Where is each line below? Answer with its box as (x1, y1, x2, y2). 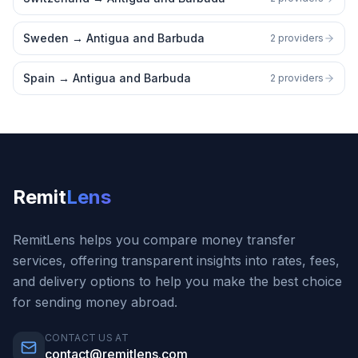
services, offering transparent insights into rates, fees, (13, 253, 340, 268)
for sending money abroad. (13, 294, 177, 310)
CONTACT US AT (45, 332, 129, 344)
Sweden (23, 31, 69, 45)
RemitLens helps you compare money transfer (13, 232, 296, 248)
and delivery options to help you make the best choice (13, 273, 342, 289)
